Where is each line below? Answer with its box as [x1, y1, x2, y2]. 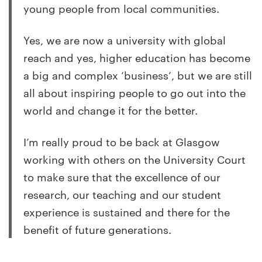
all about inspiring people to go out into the [23, 84, 246, 99]
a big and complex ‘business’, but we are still [23, 67, 252, 82]
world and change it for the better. [23, 102, 198, 117]
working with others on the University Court [23, 151, 246, 166]
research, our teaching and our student [23, 186, 221, 201]
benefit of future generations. [23, 221, 171, 236]
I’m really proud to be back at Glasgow [23, 133, 220, 149]
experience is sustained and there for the [23, 204, 230, 219]
